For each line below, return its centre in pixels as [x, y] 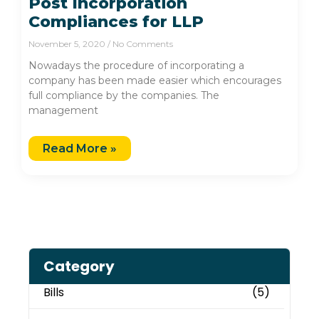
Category [79, 267]
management [63, 111]
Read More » [80, 149]
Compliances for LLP [116, 22]
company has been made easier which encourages [155, 81]
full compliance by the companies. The [124, 96]
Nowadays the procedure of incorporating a [136, 66]
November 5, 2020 [68, 44]
